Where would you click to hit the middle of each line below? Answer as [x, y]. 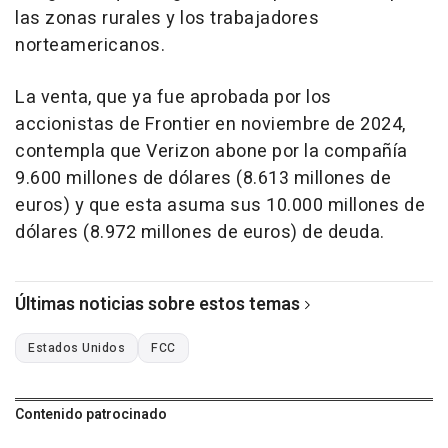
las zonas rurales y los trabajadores [167, 18]
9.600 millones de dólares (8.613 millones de [203, 178]
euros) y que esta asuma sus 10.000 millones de [220, 205]
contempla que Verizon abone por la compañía [211, 151]
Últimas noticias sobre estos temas [157, 304]
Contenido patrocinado [91, 414]
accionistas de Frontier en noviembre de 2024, [210, 124]
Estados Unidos [76, 347]
